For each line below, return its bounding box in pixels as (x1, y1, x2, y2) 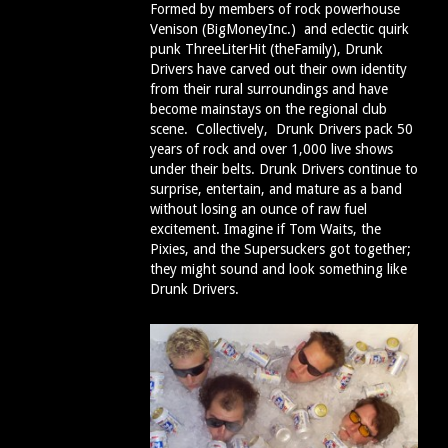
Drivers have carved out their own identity (150, 61, 407, 78)
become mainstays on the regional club (150, 101, 387, 118)
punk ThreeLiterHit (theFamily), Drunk (150, 41, 383, 58)
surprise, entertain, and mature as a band (150, 181, 402, 198)
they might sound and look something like (150, 261, 407, 278)
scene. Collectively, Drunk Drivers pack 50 (150, 121, 413, 138)
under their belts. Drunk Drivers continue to (150, 161, 418, 178)
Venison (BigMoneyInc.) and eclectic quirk (150, 21, 409, 38)
